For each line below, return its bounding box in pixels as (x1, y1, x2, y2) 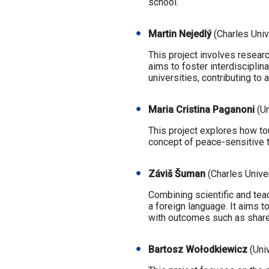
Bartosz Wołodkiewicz (148, 244, 247, 255)
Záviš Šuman (148, 168, 208, 180)
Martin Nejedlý (148, 28, 214, 40)
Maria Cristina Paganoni (148, 104, 255, 115)
